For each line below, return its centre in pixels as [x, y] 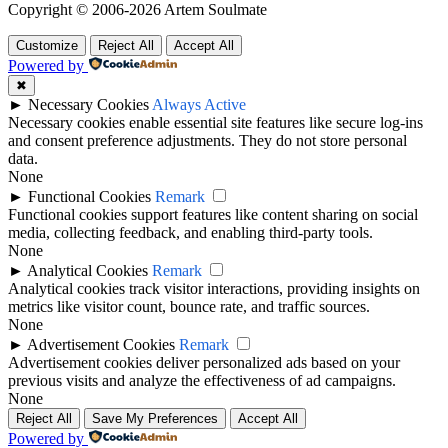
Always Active [199, 105]
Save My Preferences [155, 419]
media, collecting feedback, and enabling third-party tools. [190, 233]
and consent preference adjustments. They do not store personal [207, 141]
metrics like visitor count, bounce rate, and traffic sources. [189, 307]
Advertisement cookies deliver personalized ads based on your [204, 363]
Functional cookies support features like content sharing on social [213, 215]
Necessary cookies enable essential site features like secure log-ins [215, 123]
